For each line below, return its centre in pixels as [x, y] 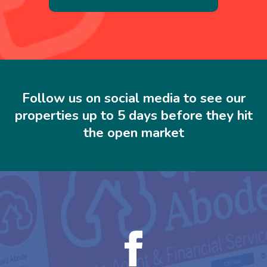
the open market [133, 133]
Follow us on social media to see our [133, 98]
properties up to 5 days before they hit [133, 116]
